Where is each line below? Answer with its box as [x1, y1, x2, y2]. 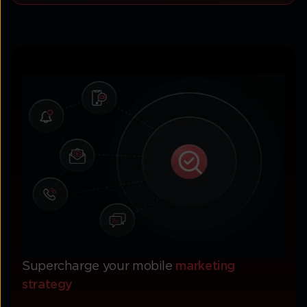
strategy [22, 278, 73, 291]
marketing [175, 260, 236, 273]
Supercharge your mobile [22, 260, 176, 273]
